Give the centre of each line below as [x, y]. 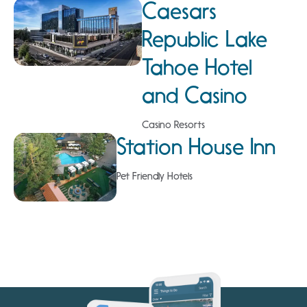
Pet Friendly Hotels [155, 176]
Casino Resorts [173, 124]
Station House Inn [196, 146]
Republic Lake [204, 39]
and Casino [194, 95]
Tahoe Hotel [197, 67]
